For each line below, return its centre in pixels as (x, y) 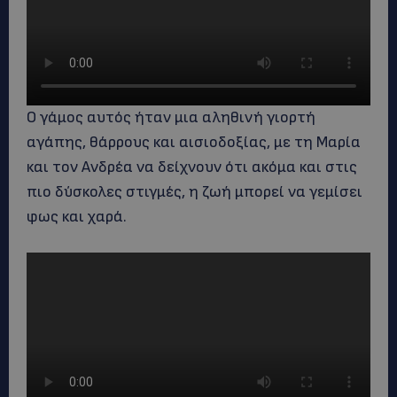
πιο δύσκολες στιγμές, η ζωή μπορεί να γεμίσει (195, 192)
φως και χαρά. (77, 217)
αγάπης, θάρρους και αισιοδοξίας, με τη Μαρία (194, 142)
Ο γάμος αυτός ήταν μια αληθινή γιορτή (171, 117)
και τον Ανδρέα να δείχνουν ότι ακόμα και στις (192, 167)
